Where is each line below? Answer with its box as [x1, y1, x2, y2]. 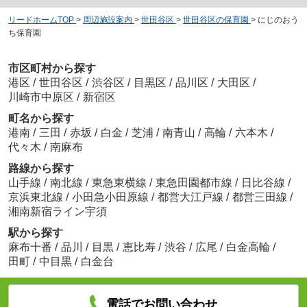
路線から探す [8, 162, 74, 174]
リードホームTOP [8, 15, 74, 25]
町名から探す [8, 112, 74, 124]
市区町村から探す [8, 62, 96, 74]
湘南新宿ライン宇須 [8, 205, 107, 217]
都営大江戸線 [157, 191, 226, 203]
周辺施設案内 [82, 15, 132, 25]
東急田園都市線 [155, 176, 235, 188]
